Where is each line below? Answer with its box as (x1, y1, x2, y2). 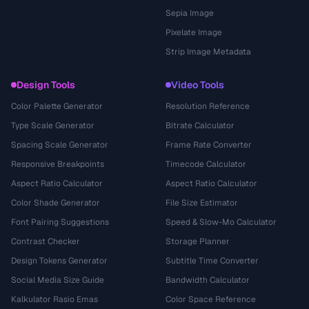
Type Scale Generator (11, 120, 94, 131)
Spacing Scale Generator (11, 139, 108, 150)
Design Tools (17, 79, 75, 91)
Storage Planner (166, 236, 230, 247)
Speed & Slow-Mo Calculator (166, 217, 277, 228)
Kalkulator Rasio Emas (11, 294, 98, 305)
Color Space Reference (166, 294, 256, 305)
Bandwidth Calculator (166, 275, 250, 286)
